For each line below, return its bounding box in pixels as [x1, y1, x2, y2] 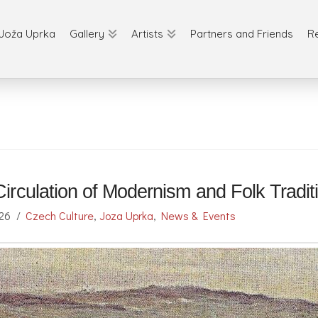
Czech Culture [25, 208, 94, 223]
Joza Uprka [99, 208, 153, 223]
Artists [131, 27, 163, 40]
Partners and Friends [190, 27, 293, 40]
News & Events [160, 208, 236, 223]
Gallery [69, 27, 104, 40]
